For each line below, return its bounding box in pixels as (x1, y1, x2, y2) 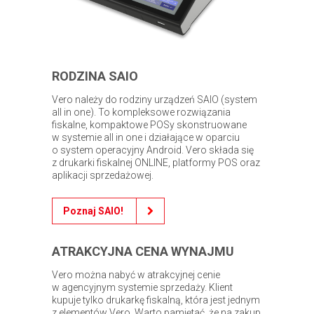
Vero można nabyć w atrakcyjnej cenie (52, 268, 220, 280)
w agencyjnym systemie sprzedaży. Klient (52, 281, 233, 293)
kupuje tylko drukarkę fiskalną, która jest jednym (52, 294, 260, 306)
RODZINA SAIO (52, 68, 138, 83)
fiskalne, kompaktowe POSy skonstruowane (52, 118, 247, 130)
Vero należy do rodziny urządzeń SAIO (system (52, 93, 257, 105)
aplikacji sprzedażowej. (52, 169, 153, 181)
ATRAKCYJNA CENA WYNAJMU (52, 243, 234, 259)
